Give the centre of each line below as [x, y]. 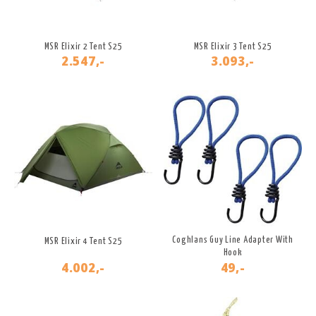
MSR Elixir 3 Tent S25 [233, 47]
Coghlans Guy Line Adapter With [233, 241]
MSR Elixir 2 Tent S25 [83, 47]
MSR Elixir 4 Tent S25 [83, 242]
